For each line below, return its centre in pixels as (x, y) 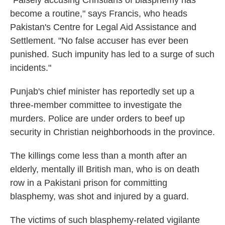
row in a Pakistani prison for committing (89, 183)
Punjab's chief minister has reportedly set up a (102, 91)
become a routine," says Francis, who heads (99, 13)
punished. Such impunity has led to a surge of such (112, 54)
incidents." (31, 68)
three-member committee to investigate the (96, 105)
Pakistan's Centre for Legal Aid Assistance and (103, 27)
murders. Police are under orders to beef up (97, 118)
